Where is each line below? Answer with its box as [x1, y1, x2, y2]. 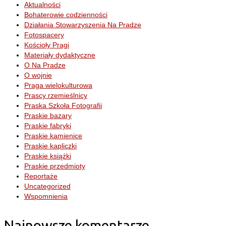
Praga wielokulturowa [24, 81, 92, 90]
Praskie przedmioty [24, 162, 85, 171]
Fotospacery [24, 31, 64, 39]
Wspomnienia [24, 192, 68, 201]
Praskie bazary [24, 111, 72, 120]
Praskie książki [24, 152, 71, 160]
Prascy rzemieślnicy [24, 91, 87, 100]
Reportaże [24, 172, 58, 181]
